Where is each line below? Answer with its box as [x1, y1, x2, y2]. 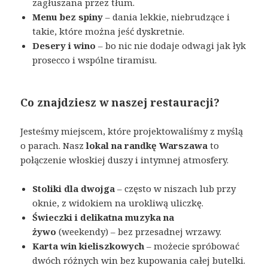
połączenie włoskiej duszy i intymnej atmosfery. [20, 154, 229, 166]
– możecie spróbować [144, 240, 240, 252]
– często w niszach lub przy [115, 182, 236, 195]
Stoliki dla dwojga [32, 182, 115, 195]
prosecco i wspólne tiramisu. [32, 54, 157, 66]
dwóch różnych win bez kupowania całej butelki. [32, 254, 246, 267]
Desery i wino [32, 39, 96, 52]
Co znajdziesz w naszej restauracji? [20, 95, 220, 110]
